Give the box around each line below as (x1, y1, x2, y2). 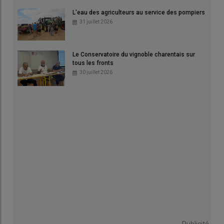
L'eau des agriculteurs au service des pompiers (72, 9, 205, 16)
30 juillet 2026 (79, 69, 112, 75)
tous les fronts (72, 59, 113, 66)
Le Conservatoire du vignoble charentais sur (72, 50, 195, 58)
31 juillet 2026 (79, 19, 112, 25)
